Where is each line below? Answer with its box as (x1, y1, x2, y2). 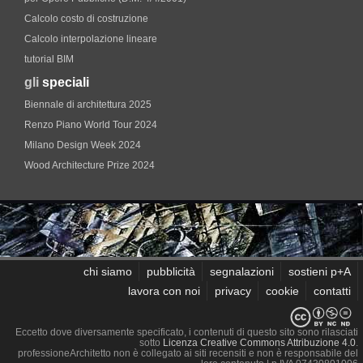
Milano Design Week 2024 (24, 139, 141, 151)
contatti (314, 284, 351, 297)
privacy (215, 284, 251, 297)
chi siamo (83, 265, 132, 278)
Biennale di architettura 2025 (24, 99, 152, 110)
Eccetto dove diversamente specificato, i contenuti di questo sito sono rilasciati (15, 327, 358, 338)
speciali (42, 75, 89, 89)
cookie (266, 284, 299, 297)
